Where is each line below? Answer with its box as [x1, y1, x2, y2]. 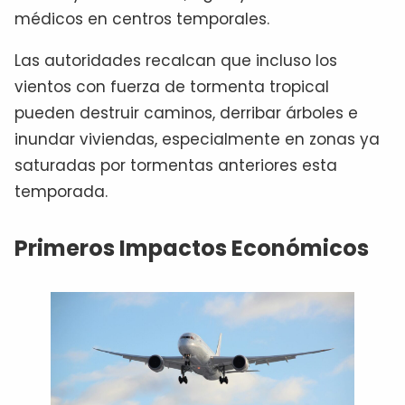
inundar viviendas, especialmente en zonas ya [14, 128, 380, 151]
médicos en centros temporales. [14, 8, 269, 31]
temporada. [14, 181, 108, 203]
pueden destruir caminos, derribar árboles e [14, 102, 358, 125]
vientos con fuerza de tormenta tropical [14, 76, 329, 99]
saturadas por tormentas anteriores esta [14, 155, 337, 177]
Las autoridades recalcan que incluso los [14, 50, 337, 72]
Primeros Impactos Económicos [14, 233, 369, 264]
